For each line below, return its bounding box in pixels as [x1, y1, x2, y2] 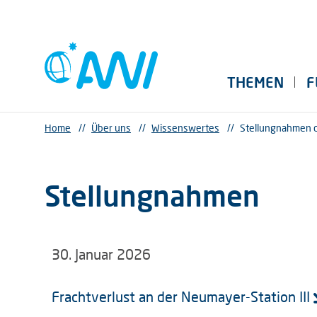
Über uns [91, 122, 131, 134]
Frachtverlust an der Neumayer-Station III [52, 288, 310, 305]
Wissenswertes [151, 122, 219, 134]
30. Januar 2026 [52, 246, 151, 263]
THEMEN [227, 74, 284, 91]
